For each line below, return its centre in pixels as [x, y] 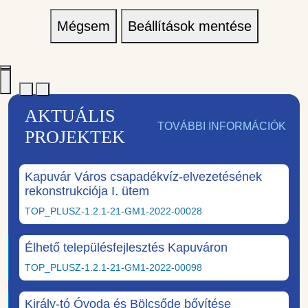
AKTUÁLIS [70, 115]
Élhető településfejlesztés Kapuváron [126, 247]
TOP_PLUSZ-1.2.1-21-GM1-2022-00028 [113, 211]
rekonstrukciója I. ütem [87, 191]
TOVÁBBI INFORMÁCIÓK [222, 126]
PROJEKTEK [75, 137]
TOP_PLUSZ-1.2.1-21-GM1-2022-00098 [113, 267]
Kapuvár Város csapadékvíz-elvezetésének [143, 176]
